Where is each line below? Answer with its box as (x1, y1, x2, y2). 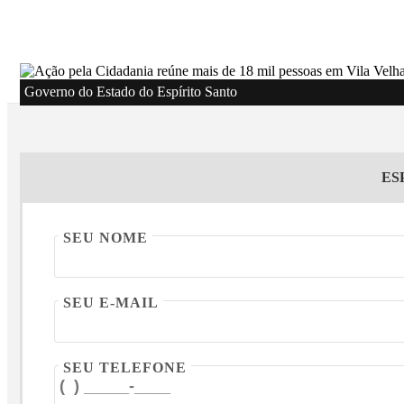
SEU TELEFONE (63, 360, 187, 376)
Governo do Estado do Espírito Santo (24, 84, 237, 100)
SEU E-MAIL (63, 295, 159, 311)
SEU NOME (63, 230, 148, 246)
